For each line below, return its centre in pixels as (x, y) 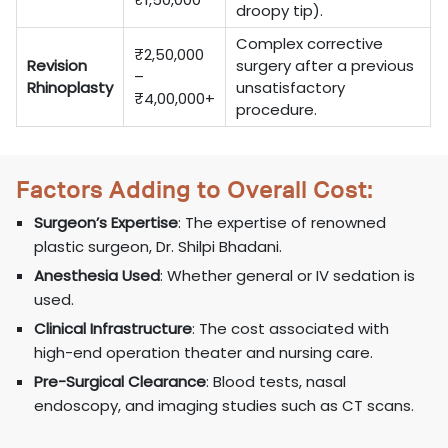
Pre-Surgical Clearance (120, 382)
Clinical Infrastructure (113, 329)
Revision (57, 66)
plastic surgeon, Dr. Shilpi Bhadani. (158, 247)
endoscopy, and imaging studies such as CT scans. (224, 406)
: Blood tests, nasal (276, 382)
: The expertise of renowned (282, 223)
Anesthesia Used (97, 276)
